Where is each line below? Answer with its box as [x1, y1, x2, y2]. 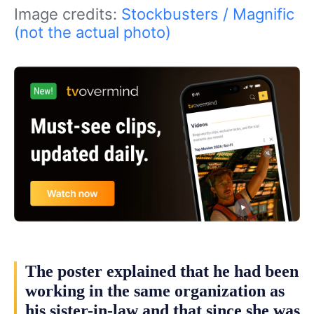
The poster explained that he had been [25, 262, 299, 281]
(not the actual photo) [14, 22, 171, 41]
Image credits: [14, 4, 121, 23]
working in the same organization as [25, 282, 285, 301]
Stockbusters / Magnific [121, 4, 294, 23]
